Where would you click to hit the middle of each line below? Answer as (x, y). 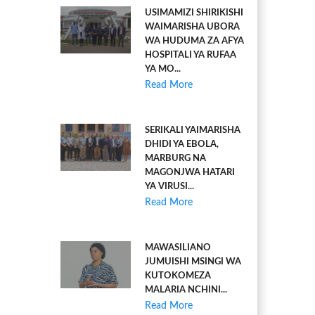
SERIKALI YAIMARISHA (193, 130)
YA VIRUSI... (169, 187)
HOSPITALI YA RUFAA (191, 55)
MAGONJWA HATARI (190, 173)
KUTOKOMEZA (178, 276)
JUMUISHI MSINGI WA (193, 262)
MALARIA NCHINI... (186, 290)
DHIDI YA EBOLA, (182, 144)
